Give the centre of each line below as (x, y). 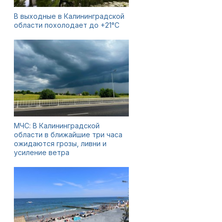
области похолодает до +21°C (67, 25)
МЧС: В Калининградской (57, 126)
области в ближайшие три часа (68, 135)
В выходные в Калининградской (69, 16)
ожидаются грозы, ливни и (60, 143)
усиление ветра (42, 152)
